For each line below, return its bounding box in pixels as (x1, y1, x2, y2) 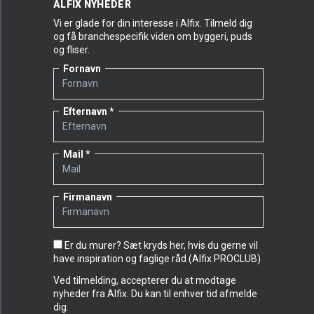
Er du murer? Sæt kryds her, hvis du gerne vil (64, 240, 258, 251)
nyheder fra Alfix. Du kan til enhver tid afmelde (53, 288, 257, 299)
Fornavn (63, 63, 101, 74)
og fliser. (53, 44, 90, 55)
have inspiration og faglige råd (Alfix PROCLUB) (53, 253, 261, 264)
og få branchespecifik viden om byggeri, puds (53, 31, 252, 42)
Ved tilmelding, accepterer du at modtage (53, 275, 236, 286)
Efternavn (63, 106, 107, 117)
